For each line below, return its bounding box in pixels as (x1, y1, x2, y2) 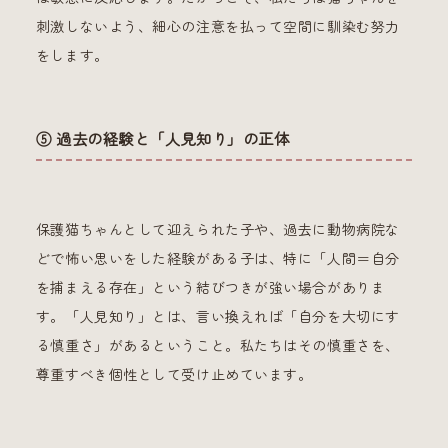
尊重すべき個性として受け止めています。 (35, 365, 313, 384)
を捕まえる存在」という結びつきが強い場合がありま (35, 278, 386, 297)
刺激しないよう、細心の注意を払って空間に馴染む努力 (35, 17, 400, 36)
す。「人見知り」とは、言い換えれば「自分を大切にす (35, 307, 400, 326)
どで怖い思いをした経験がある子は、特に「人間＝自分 (35, 249, 400, 268)
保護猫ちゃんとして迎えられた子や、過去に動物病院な (35, 220, 400, 239)
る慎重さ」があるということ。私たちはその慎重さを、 (35, 336, 400, 355)
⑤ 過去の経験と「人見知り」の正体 (35, 129, 290, 149)
